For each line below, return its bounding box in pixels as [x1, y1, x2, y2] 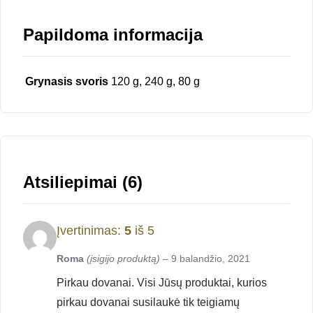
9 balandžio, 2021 [171, 253, 250, 265]
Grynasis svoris [25, 75, 108, 88]
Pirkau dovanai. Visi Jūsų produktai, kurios [57, 277, 267, 289]
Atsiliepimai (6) [23, 173, 143, 192]
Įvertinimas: [57, 224, 124, 238]
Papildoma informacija [23, 25, 203, 45]
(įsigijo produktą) [87, 253, 160, 265]
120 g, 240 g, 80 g [111, 75, 200, 88]
